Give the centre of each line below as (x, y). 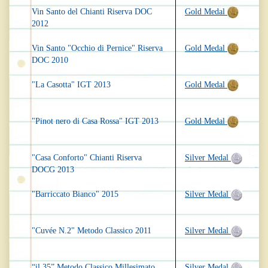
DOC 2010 (50, 60)
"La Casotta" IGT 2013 (71, 85)
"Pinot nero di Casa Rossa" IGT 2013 (95, 121)
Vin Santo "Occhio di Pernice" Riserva (97, 48)
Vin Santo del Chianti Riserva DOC (92, 12)
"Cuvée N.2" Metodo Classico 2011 (92, 231)
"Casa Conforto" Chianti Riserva (87, 158)
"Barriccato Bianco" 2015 (75, 194)
